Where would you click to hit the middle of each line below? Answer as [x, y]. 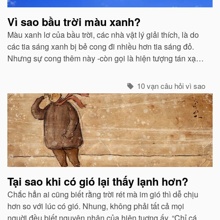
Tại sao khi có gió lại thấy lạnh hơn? [98, 181]
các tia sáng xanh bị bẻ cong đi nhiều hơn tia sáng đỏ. [101, 46]
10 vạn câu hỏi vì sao [170, 85]
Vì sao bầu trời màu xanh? [74, 21]
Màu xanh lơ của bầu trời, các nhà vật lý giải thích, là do [103, 34]
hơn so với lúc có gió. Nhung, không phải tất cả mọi [96, 206]
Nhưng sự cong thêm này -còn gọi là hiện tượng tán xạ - [104, 58]
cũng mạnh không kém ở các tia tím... [71, 70]
